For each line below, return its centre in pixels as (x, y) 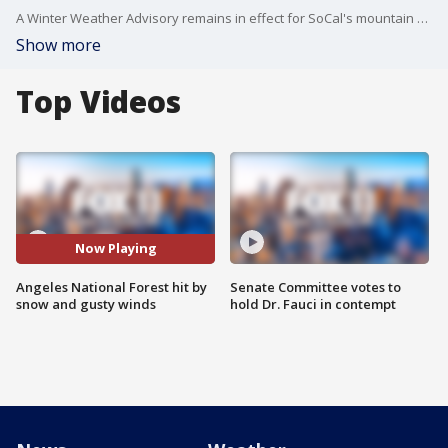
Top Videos (98, 101)
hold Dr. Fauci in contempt (313, 303)
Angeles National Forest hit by (111, 286)
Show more (58, 45)
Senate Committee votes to (315, 286)
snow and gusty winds (86, 303)
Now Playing (115, 248)
